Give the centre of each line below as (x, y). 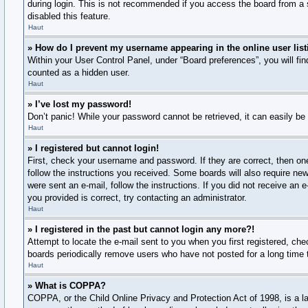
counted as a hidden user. (79, 73)
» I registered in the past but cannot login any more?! (141, 229)
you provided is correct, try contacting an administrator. (137, 198)
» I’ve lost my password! (79, 104)
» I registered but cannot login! (93, 148)
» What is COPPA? (67, 286)
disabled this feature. (69, 16)
